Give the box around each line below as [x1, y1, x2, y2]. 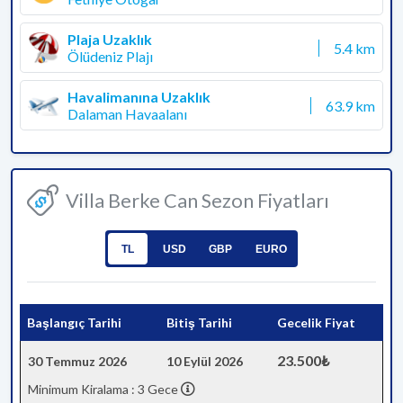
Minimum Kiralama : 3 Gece [28, 381, 181, 397]
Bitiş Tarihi [166, 315, 232, 330]
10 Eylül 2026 [166, 354, 243, 369]
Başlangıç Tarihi [27, 315, 121, 330]
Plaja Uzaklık [67, 31, 152, 48]
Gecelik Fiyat [277, 315, 355, 330]
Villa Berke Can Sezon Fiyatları [66, 188, 329, 212]
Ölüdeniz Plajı [67, 48, 153, 65]
